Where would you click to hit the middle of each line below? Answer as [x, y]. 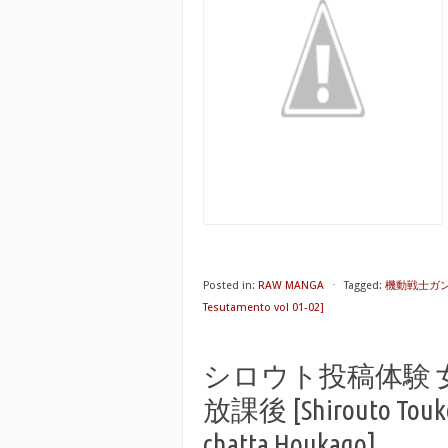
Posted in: [229, 285]
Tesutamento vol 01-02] [263, 307]
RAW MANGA [291, 285]
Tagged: [363, 285]
